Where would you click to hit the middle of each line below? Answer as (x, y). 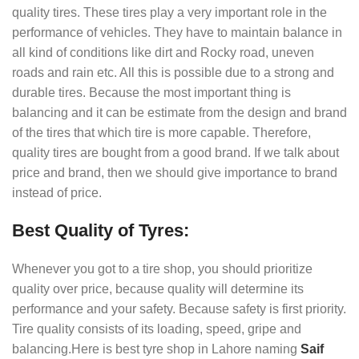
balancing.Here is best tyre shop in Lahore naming (156, 349)
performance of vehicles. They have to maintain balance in (177, 32)
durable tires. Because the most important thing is (151, 92)
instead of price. (57, 192)
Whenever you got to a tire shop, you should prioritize (162, 268)
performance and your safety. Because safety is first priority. (179, 309)
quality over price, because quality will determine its (158, 288)
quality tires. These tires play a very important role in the (169, 12)
